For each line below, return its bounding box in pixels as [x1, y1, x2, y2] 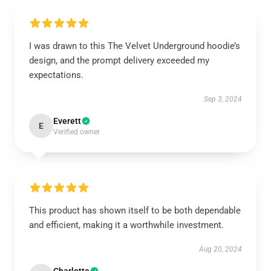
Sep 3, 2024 [204, 95, 242, 103]
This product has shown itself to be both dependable [29, 205, 241, 216]
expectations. [29, 70, 83, 80]
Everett [53, 116, 81, 126]
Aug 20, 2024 [199, 245, 242, 253]
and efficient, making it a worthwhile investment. [29, 220, 224, 230]
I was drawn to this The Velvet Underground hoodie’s [29, 41, 240, 51]
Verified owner [53, 128, 100, 136]
